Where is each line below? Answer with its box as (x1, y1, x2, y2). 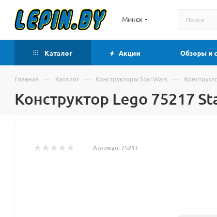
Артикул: (93, 143, 120, 152)
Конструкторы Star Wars (95, 75, 168, 83)
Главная (15, 75, 39, 83)
